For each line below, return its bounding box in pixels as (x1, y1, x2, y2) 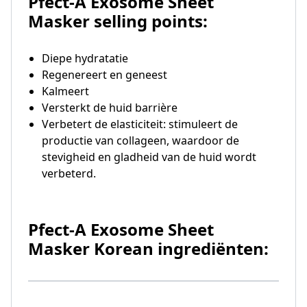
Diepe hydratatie (42, 50, 128, 66)
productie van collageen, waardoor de (42, 132, 239, 148)
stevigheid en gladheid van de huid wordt (42, 149, 256, 164)
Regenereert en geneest (42, 66, 167, 82)
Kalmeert (42, 83, 89, 99)
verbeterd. (42, 165, 96, 181)
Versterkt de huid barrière (42, 99, 177, 115)
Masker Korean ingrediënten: (28, 236, 269, 260)
